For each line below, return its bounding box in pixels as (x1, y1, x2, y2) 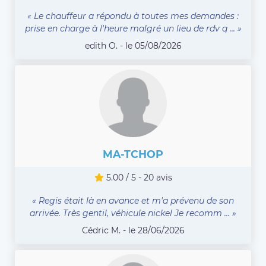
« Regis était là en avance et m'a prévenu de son (32, 195, 234, 207)
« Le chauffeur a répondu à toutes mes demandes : (27, 11, 239, 22)
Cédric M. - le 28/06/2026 (81, 225, 185, 236)
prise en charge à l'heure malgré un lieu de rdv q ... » (24, 23, 242, 34)
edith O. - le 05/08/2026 (84, 40, 182, 52)
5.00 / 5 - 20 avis (103, 172, 172, 183)
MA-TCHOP (103, 148, 163, 161)
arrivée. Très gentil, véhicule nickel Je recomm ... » (30, 208, 236, 219)
